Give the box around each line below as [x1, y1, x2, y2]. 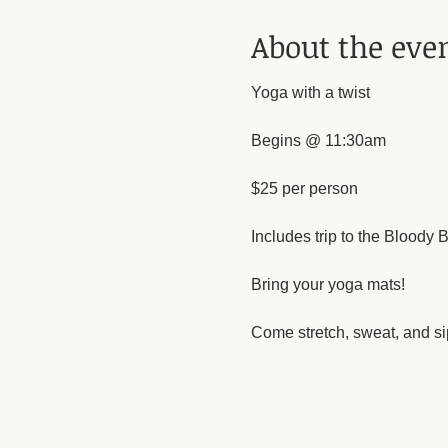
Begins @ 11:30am [250, 131, 386, 149]
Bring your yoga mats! [250, 275, 405, 293]
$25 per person [250, 179, 358, 197]
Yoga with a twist [250, 83, 374, 101]
